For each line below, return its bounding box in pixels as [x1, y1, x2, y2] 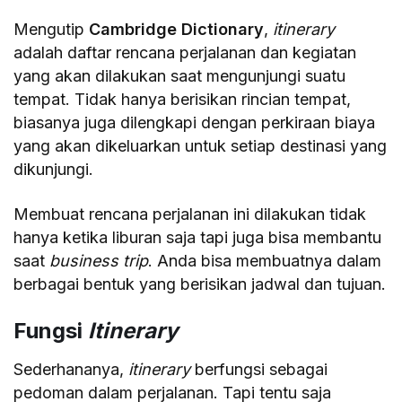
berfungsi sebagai [190, 359, 328, 379]
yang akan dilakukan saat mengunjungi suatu [13, 66, 346, 85]
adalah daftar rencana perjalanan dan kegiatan [13, 42, 357, 62]
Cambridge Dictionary [89, 19, 265, 39]
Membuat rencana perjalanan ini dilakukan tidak [13, 204, 367, 223]
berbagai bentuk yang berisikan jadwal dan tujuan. [13, 274, 387, 293]
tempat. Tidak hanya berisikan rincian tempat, [13, 89, 352, 109]
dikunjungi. [13, 159, 93, 179]
